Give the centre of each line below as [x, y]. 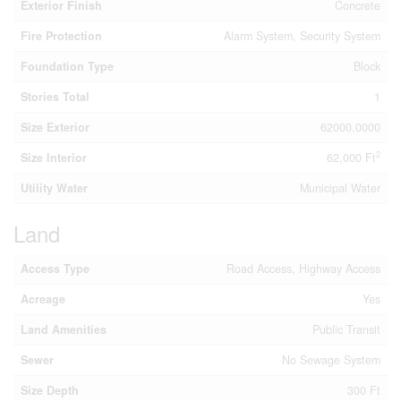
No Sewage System [331, 360]
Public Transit [346, 329]
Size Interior [54, 158]
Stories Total [55, 97]
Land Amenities [64, 329]
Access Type [55, 269]
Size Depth [50, 390]
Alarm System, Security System [302, 36]
